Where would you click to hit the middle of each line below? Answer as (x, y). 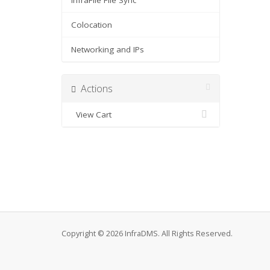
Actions (94, 89)
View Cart (91, 115)
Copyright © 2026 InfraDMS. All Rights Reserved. (147, 234)
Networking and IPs (108, 49)
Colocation (92, 25)
